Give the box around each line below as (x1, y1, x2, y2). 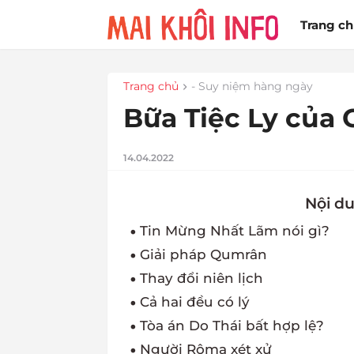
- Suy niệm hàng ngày (190, 79, 313, 93)
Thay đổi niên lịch (139, 270, 263, 287)
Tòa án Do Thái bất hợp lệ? (139, 318, 324, 334)
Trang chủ (122, 79, 179, 93)
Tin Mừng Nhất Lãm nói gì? (139, 223, 330, 239)
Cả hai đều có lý (139, 294, 250, 311)
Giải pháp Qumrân (139, 247, 267, 263)
